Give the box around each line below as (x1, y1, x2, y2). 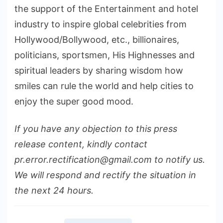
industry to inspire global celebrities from (14, 19, 187, 30)
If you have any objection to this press (14, 123, 177, 134)
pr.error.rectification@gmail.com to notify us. (14, 154, 205, 165)
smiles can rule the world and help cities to (14, 81, 194, 92)
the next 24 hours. (14, 185, 94, 196)
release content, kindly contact (14, 139, 147, 150)
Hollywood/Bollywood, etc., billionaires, (14, 34, 179, 45)
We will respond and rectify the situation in (14, 170, 196, 181)
